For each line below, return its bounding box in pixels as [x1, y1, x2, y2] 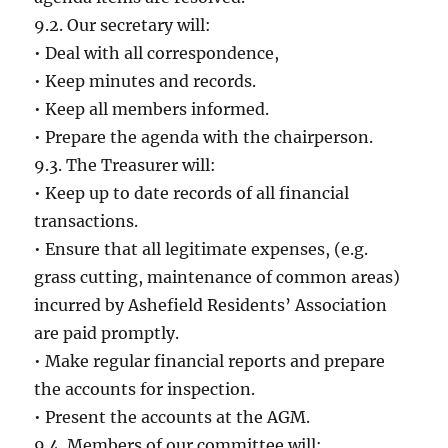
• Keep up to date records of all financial [34, 183, 350, 204]
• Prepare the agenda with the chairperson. [34, 127, 374, 148]
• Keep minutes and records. [34, 71, 257, 92]
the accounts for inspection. [34, 379, 256, 400]
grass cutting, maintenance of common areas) [34, 267, 401, 288]
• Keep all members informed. [34, 99, 270, 120]
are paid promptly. [34, 323, 180, 344]
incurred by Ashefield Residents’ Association [34, 295, 388, 316]
